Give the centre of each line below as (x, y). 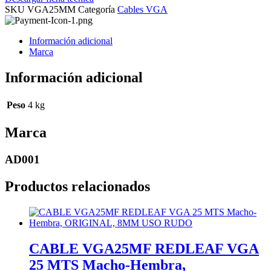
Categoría (96, 10)
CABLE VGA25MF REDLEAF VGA (144, 248)
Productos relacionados (77, 186)
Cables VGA (142, 10)
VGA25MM (53, 10)
